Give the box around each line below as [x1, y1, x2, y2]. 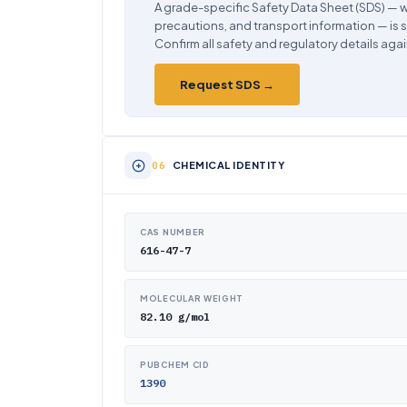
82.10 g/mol [140, 310, 210, 323]
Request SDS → [180, 77, 274, 92]
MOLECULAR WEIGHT [140, 293, 244, 303]
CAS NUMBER [140, 227, 205, 237]
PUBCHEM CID [140, 360, 210, 370]
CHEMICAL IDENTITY [172, 159, 284, 171]
